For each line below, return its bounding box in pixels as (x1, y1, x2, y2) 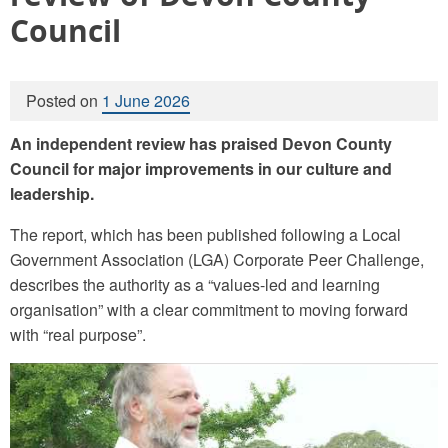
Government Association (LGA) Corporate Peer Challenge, (10, 247, 424, 271)
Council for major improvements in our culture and (10, 156, 392, 180)
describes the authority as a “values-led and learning (10, 272, 380, 296)
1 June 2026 (102, 88, 190, 112)
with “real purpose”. (10, 322, 150, 346)
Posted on (26, 88, 102, 112)
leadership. (10, 181, 98, 205)
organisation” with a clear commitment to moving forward (10, 297, 408, 321)
